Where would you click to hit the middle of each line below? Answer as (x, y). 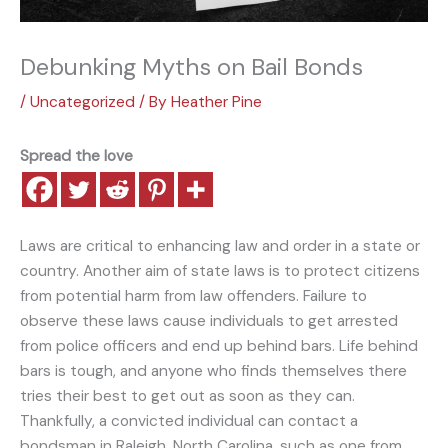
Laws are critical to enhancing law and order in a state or (220, 246)
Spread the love (76, 156)
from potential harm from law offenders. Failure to (193, 296)
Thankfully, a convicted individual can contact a (189, 421)
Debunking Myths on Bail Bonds (191, 67)
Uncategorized (82, 102)
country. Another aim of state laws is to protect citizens (220, 271)
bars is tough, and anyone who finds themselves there (213, 371)
